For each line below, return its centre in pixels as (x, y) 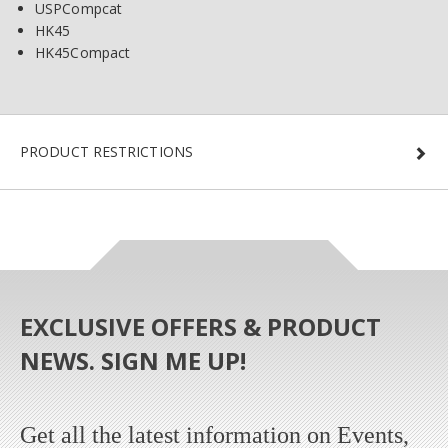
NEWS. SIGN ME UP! (133, 361)
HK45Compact (83, 53)
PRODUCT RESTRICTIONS (106, 152)
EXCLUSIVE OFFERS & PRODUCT (200, 327)
